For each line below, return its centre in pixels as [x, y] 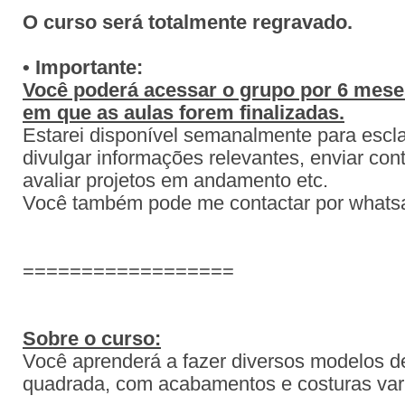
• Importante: [83, 68]
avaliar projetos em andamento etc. [178, 181]
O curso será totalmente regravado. [188, 23]
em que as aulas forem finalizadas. [184, 113]
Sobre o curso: [92, 339]
